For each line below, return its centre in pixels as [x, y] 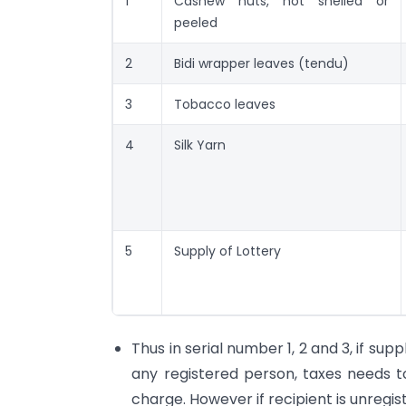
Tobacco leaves [225, 104]
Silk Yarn [200, 145]
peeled [196, 22]
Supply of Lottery [227, 251]
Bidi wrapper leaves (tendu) [261, 63]
